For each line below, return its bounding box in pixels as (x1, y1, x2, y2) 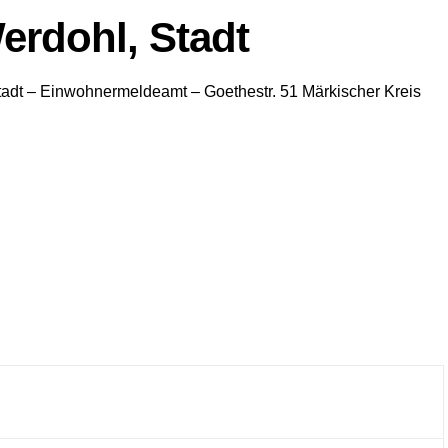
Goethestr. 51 (204, 83, 298, 100)
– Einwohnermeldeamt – (27, 83, 200, 100)
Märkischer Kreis (302, 83, 421, 100)
